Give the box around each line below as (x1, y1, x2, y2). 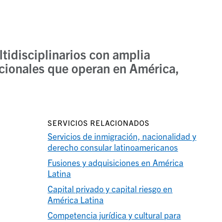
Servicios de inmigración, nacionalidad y (48, 130, 197, 141)
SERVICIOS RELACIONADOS (48, 117, 150, 127)
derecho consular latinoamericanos (48, 141, 178, 152)
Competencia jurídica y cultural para (48, 209, 181, 220)
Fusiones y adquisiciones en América (48, 157, 184, 167)
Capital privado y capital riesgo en (48, 183, 173, 194)
